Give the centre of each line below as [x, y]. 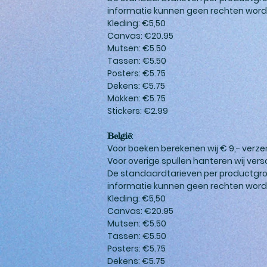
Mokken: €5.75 [136, 98]
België [119, 135]
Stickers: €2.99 [138, 111]
